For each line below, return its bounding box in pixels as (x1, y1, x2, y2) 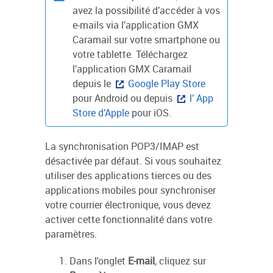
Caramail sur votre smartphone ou (73, 33, 220, 46)
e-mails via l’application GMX (73, 18, 199, 32)
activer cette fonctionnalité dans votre (45, 213, 212, 226)
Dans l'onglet (69, 254, 128, 268)
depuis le (73, 77, 113, 90)
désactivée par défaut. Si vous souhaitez (45, 154, 221, 168)
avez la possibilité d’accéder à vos (73, 4, 220, 17)
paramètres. (45, 227, 97, 241)
